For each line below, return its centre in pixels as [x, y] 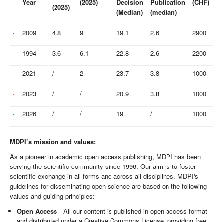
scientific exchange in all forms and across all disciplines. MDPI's [104, 176]
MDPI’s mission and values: [53, 142]
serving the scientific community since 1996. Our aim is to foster [103, 166]
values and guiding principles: [52, 196]
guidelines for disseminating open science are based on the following [108, 186]
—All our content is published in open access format [132, 211]
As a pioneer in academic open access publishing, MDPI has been [105, 157]
